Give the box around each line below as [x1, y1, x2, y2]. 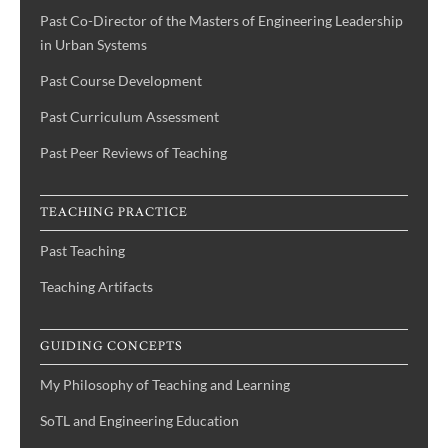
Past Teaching [40, 242, 125, 260]
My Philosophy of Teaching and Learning [40, 376, 290, 394]
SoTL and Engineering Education [40, 412, 239, 430]
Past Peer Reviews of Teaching [40, 144, 227, 162]
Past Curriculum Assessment [40, 108, 219, 126]
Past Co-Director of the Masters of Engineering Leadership [40, 12, 403, 30]
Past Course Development [40, 72, 202, 90]
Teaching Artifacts [40, 278, 153, 296]
